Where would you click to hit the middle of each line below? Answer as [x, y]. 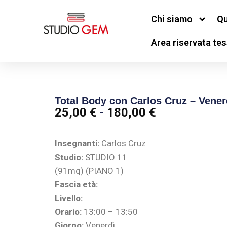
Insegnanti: [77, 144]
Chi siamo [172, 19]
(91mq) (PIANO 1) [89, 171]
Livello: [68, 198]
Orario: [68, 212]
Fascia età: [76, 185]
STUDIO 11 [105, 157]
